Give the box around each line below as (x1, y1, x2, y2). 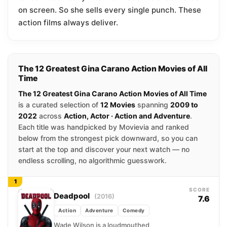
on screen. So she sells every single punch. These (18, 5, 201, 15)
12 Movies (100, 100, 135, 109)
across (37, 111, 64, 121)
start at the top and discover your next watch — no (18, 145, 190, 154)
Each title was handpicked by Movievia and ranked (18, 123, 189, 132)
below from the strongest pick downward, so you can (18, 134, 198, 143)
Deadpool (54, 191, 91, 201)
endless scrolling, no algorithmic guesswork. (18, 156, 167, 165)
